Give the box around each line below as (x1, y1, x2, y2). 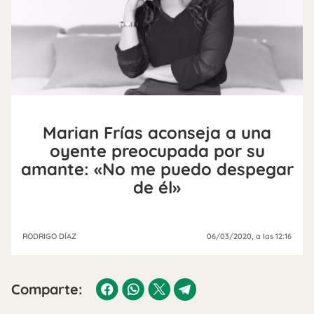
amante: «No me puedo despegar (20, 158, 294, 179)
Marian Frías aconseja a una (43, 121, 271, 143)
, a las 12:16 (252, 231, 292, 241)
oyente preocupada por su (49, 139, 265, 161)
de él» (133, 176, 181, 198)
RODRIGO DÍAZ (22, 231, 76, 241)
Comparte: (11, 280, 82, 298)
